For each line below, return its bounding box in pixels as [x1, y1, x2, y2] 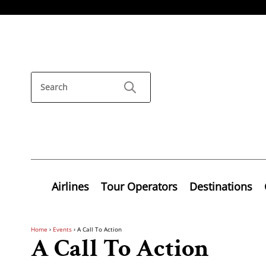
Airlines [52, 179, 89, 194]
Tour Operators [101, 179, 178, 194]
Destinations [189, 179, 252, 194]
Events [53, 224, 72, 233]
